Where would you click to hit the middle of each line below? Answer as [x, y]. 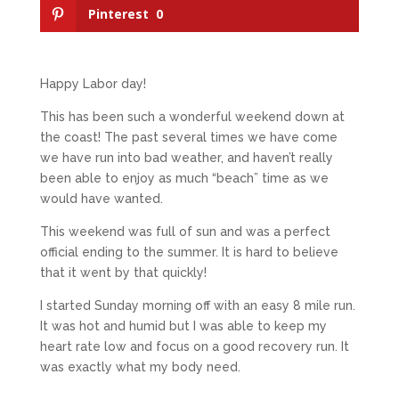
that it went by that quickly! [123, 273]
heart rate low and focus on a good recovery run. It [194, 347]
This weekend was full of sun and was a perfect [185, 232]
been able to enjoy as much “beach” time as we [184, 179]
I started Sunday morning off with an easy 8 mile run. [197, 306]
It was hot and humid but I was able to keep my [183, 326]
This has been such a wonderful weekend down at [192, 117]
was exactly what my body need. [140, 367]
